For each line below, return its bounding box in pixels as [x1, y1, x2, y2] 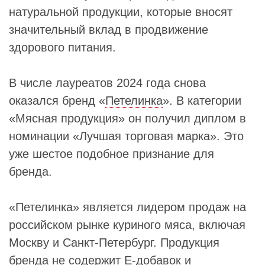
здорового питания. [9, 41, 116, 54]
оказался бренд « [9, 94, 105, 107]
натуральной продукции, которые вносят [9, 5, 232, 18]
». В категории [163, 94, 241, 107]
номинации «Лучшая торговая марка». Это [9, 130, 244, 143]
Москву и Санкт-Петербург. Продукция [9, 236, 219, 249]
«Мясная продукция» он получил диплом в [9, 112, 246, 125]
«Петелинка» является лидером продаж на [9, 201, 246, 214]
